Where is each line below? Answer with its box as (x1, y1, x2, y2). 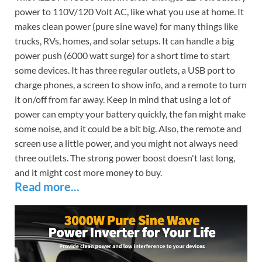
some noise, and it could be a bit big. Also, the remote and (15, 122, 242, 134)
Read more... (15, 179, 80, 194)
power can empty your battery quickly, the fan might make (15, 108, 246, 119)
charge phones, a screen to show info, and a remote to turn (15, 78, 247, 90)
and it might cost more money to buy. (15, 166, 162, 178)
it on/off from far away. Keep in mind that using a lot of (15, 93, 230, 105)
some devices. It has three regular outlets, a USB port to (15, 64, 235, 75)
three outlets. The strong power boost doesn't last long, (15, 151, 235, 163)
